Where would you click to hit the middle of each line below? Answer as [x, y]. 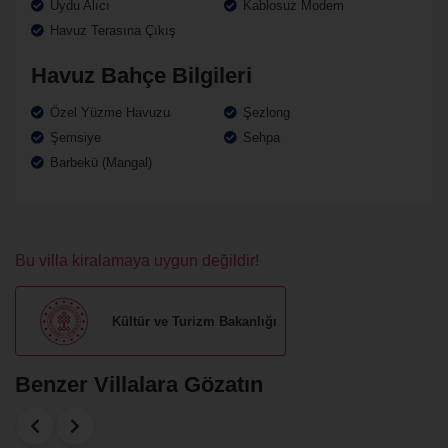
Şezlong [264, 112]
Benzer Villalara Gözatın [139, 384]
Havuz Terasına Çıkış [111, 30]
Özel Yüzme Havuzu [108, 112]
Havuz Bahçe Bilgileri [141, 75]
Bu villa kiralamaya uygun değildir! [137, 260]
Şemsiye [73, 137]
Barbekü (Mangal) [99, 162]
